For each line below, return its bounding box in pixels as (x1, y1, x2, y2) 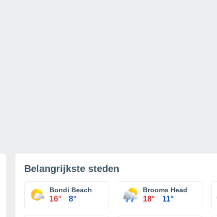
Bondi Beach (49, 186, 92, 194)
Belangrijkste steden (24, 163, 119, 174)
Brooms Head (143, 186, 187, 194)
